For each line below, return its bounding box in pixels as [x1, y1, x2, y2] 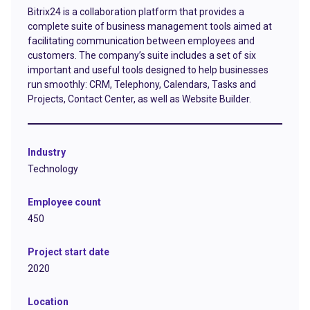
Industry [28, 146, 66, 158]
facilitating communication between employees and [28, 35, 255, 46]
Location [28, 295, 69, 307]
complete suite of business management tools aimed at [28, 20, 272, 32]
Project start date [28, 246, 109, 257]
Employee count [28, 196, 101, 208]
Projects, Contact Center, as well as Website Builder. [28, 93, 251, 104]
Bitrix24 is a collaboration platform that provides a [28, 6, 244, 17]
